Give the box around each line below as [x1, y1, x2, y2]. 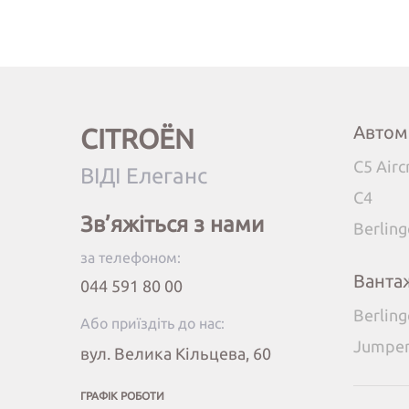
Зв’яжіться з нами [79, 212, 264, 237]
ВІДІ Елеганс [79, 163, 207, 189]
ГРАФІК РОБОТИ [79, 390, 164, 403]
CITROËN [79, 123, 194, 155]
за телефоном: [79, 249, 181, 267]
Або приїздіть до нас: [79, 315, 225, 332]
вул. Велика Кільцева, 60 [79, 344, 271, 363]
